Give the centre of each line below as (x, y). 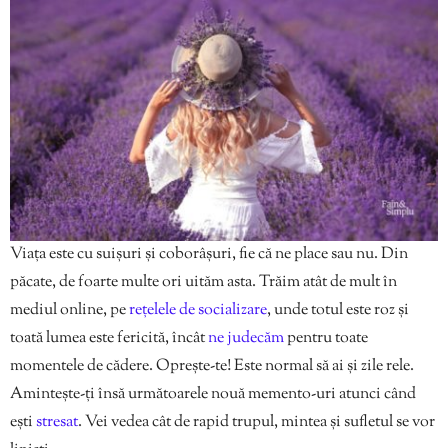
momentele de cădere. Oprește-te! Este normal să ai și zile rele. (212, 367)
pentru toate (326, 339)
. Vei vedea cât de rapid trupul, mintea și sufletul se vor (256, 423)
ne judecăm (246, 339)
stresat (57, 423)
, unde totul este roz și (338, 311)
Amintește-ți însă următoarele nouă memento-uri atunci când (213, 395)
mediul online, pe (69, 311)
